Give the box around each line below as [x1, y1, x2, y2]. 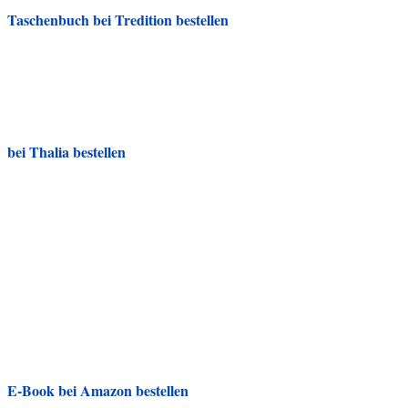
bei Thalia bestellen [7, 141, 126, 163]
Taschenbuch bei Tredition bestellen [7, 8, 229, 30]
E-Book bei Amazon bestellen [7, 379, 189, 401]
